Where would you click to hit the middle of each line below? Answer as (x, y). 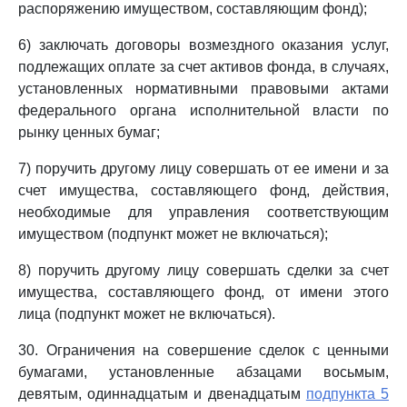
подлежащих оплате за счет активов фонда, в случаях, (203, 67)
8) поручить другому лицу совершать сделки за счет (203, 270)
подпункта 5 (347, 394)
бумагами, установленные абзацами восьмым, (203, 372)
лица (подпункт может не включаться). (147, 314)
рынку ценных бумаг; (89, 132)
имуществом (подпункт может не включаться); (173, 234)
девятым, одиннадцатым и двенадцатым (162, 394)
